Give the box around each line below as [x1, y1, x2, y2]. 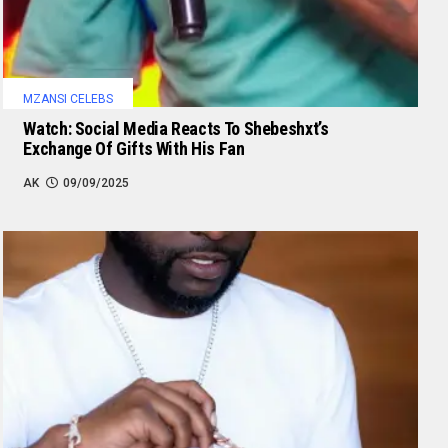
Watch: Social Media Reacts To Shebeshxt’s [23, 117, 329, 139]
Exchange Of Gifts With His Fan [23, 137, 245, 159]
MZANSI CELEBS [23, 91, 114, 106]
